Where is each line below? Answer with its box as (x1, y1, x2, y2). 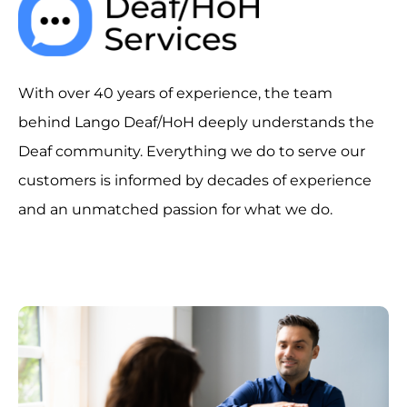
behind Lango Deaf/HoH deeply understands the (18, 114, 375, 132)
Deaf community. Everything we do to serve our (18, 143, 366, 161)
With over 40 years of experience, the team (18, 84, 333, 103)
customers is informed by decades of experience (18, 172, 372, 190)
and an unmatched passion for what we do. (18, 201, 333, 219)
